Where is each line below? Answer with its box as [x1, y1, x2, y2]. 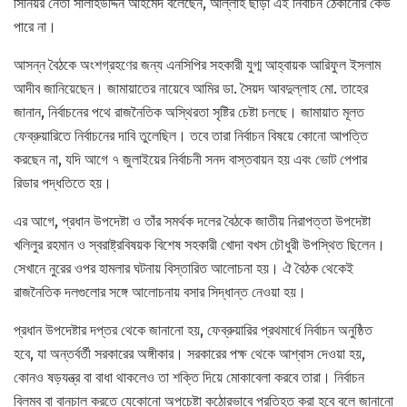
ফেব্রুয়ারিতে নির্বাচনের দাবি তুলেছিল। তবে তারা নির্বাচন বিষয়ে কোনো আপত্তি [14, 127, 368, 145]
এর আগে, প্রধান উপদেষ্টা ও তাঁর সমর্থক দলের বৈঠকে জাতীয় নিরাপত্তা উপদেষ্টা [14, 213, 371, 231]
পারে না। [14, 18, 56, 36]
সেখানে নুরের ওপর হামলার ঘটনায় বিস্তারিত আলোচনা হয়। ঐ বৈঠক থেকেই [14, 260, 353, 278]
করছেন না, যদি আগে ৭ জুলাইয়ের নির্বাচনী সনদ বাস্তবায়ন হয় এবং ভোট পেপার [14, 151, 367, 169]
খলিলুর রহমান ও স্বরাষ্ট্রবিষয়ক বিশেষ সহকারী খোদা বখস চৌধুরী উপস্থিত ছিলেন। [14, 236, 385, 254]
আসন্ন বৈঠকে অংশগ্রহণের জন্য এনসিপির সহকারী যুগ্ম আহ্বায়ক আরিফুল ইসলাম [14, 56, 381, 74]
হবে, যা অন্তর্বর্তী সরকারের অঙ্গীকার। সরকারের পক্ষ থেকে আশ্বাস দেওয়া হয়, [14, 345, 365, 363]
